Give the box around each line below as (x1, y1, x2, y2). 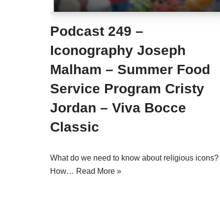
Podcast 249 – (50, 24, 143, 39)
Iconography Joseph (50, 43, 186, 58)
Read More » (76, 167, 121, 175)
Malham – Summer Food (50, 62, 210, 77)
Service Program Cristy (50, 81, 204, 96)
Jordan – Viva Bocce (50, 100, 186, 115)
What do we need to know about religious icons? (50, 154, 219, 162)
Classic (50, 119, 99, 135)
